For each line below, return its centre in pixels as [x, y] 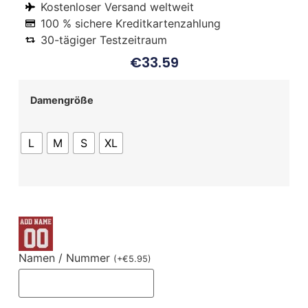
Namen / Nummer [66, 258]
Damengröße [62, 100]
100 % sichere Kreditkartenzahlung [131, 23]
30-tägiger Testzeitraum [104, 40]
